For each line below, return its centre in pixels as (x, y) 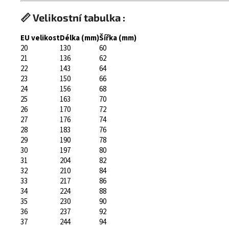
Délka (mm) (79, 38)
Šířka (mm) (118, 38)
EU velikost (40, 38)
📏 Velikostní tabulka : (73, 18)
